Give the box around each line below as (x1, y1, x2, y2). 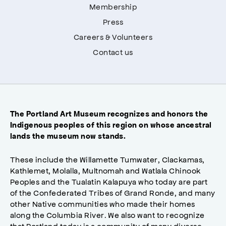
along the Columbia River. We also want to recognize (10, 209, 205, 219)
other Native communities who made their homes (10, 198, 195, 208)
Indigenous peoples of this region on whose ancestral (10, 120, 212, 129)
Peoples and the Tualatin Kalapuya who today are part (10, 176, 208, 186)
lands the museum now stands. (10, 131, 126, 140)
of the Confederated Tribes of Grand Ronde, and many (10, 187, 215, 197)
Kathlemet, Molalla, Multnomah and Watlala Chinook (10, 165, 201, 175)
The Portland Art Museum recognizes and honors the (10, 109, 208, 118)
